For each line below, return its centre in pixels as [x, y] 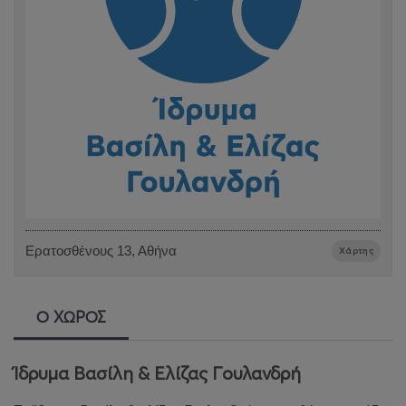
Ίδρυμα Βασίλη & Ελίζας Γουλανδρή [157, 373]
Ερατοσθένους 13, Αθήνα [101, 251]
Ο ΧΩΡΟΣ [71, 317]
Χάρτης [356, 251]
